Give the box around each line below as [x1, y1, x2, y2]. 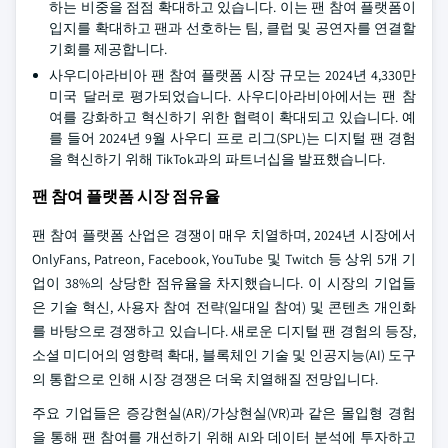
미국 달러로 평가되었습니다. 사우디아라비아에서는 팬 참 [49, 87, 416, 105]
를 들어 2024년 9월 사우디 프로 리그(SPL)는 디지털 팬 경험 [49, 129, 416, 147]
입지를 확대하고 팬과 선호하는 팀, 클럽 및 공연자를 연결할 [49, 19, 416, 37]
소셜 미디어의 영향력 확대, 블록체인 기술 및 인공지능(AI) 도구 [32, 346, 416, 364]
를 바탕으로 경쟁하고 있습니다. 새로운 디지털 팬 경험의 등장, [32, 322, 416, 340]
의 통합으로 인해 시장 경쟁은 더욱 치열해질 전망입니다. [32, 370, 378, 388]
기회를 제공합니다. [49, 40, 167, 58]
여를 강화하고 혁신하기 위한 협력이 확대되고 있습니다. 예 [49, 108, 416, 126]
